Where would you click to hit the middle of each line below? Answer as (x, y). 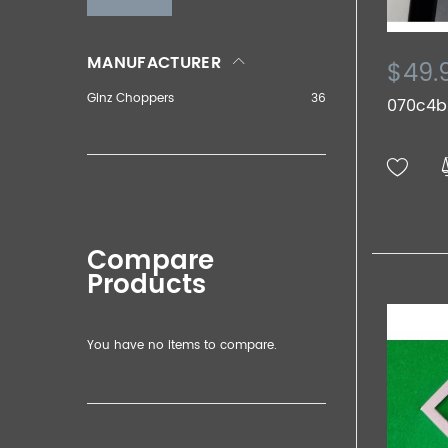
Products (146, 285)
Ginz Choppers (130, 98)
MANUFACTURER (154, 62)
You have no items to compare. (182, 345)
